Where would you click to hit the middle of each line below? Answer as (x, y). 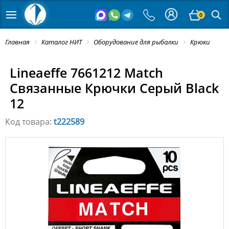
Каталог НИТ (62, 42)
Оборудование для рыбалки (136, 42)
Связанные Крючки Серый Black (114, 88)
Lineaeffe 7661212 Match (86, 73)
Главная (17, 42)
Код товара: (29, 122)
